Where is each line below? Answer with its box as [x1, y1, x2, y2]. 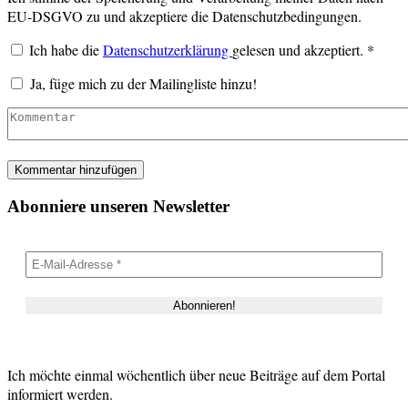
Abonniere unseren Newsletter [7, 196, 229, 216]
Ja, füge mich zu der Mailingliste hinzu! [25, 73, 257, 93]
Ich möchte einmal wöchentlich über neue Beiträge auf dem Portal [7, 365, 385, 385]
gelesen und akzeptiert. [232, 39, 363, 59]
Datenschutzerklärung [103, 39, 232, 59]
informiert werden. [7, 384, 113, 404]
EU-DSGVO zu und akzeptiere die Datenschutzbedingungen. [7, 5, 362, 25]
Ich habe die [29, 39, 103, 59]
